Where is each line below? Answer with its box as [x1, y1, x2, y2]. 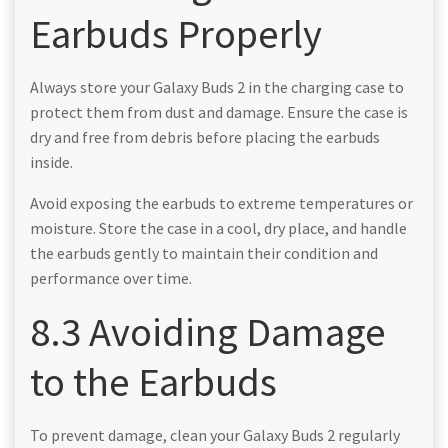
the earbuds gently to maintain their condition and [30, 242, 378, 263]
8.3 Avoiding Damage [30, 305, 386, 357]
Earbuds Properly [30, 7, 322, 59]
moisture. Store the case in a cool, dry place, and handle [30, 217, 407, 238]
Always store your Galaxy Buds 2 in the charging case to [30, 76, 404, 97]
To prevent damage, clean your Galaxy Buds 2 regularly [30, 424, 400, 445]
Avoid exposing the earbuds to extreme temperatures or [30, 192, 413, 213]
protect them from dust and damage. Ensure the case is [30, 101, 408, 122]
